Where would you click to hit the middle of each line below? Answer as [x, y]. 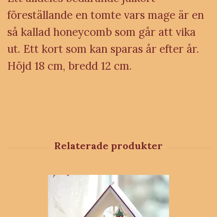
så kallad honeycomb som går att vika [101, 32]
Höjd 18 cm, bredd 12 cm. [70, 66]
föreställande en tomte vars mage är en [106, 15]
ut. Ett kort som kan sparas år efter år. [103, 49]
